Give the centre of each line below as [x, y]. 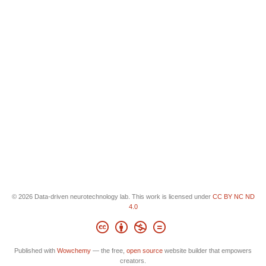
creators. [133, 261]
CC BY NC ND [233, 196]
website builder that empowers [207, 251]
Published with [36, 251]
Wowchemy [74, 251]
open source [145, 251]
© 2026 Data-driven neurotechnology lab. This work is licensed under [112, 196]
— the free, [109, 251]
